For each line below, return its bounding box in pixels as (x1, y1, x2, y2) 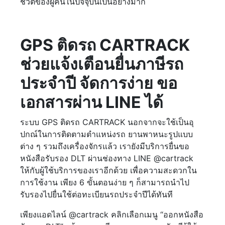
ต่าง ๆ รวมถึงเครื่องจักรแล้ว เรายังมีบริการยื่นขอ (20, 141, 189, 152)
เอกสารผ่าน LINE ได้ (20, 92, 163, 113)
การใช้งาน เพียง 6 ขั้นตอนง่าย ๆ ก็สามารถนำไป (20, 177, 189, 188)
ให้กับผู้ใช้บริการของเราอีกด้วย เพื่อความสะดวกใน (20, 165, 197, 176)
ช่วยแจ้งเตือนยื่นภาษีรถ (20, 54, 183, 74)
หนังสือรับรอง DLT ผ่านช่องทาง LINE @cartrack (20, 153, 193, 164)
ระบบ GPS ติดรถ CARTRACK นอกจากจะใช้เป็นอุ (20, 117, 194, 128)
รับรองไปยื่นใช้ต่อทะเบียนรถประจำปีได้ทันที (20, 189, 173, 200)
